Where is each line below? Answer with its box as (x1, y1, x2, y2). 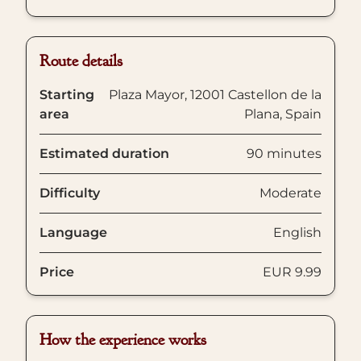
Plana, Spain (244, 106, 322, 122)
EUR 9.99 (263, 264, 322, 280)
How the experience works (39, 330, 206, 350)
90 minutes (247, 146, 322, 161)
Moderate (259, 185, 322, 201)
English (273, 225, 322, 240)
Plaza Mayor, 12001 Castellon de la (109, 87, 322, 102)
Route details (39, 51, 122, 71)
